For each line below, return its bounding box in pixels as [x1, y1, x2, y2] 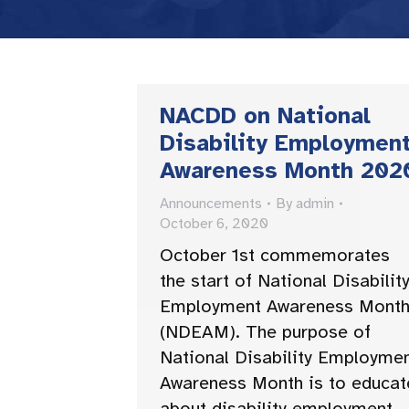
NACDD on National [160, 101, 371, 130]
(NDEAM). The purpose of [160, 320, 371, 343]
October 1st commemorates [160, 244, 390, 267]
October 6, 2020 [160, 215, 268, 233]
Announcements [160, 194, 262, 213]
